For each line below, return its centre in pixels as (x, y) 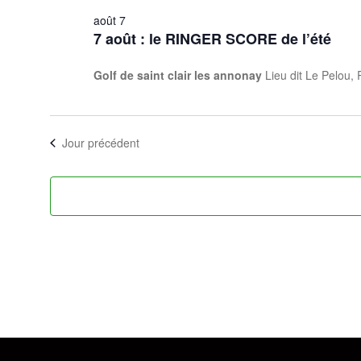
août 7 (109, 21)
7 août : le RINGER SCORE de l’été (212, 39)
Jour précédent (100, 143)
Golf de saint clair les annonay (179, 75)
